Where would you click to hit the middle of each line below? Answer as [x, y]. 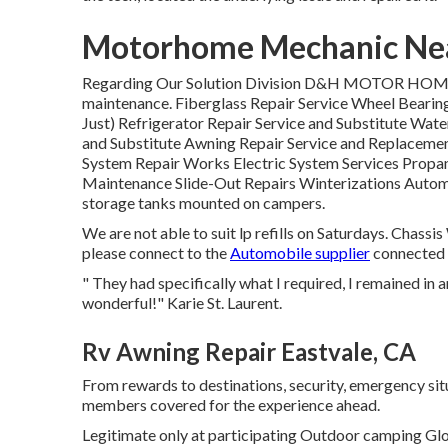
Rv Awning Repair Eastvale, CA [249, 351]
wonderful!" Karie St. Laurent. [182, 302]
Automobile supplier [300, 252]
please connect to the [156, 252]
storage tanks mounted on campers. [203, 202]
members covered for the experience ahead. [231, 404]
